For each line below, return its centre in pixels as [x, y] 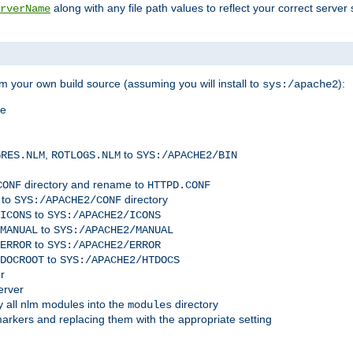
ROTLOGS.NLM [86, 156]
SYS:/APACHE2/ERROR [104, 245]
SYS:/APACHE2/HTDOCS [120, 260]
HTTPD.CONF [179, 186]
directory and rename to [84, 185]
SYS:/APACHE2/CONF [68, 201]
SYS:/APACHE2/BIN [187, 156]
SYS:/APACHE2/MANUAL [113, 230]
